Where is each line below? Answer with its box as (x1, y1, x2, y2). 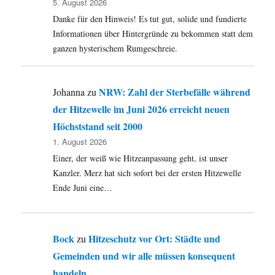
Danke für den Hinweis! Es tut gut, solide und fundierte (53, 13, 247, 25)
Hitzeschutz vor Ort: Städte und (88, 231, 221, 246)
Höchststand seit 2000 (53, 119, 143, 134)
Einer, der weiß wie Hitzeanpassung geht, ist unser (53, 152, 228, 165)
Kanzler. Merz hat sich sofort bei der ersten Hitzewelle (53, 167, 242, 179)
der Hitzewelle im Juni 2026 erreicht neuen (53, 102, 230, 117)
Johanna (53, 85, 85, 99)
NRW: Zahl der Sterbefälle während (99, 85, 251, 99)
